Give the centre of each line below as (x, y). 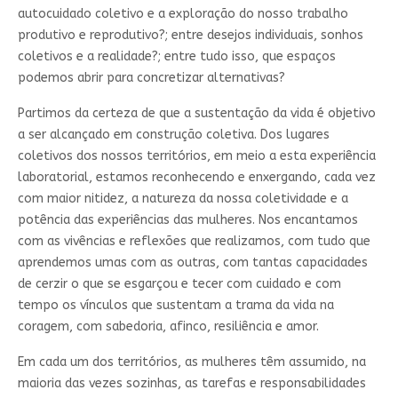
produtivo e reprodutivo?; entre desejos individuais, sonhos (190, 35)
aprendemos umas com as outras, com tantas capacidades (192, 262)
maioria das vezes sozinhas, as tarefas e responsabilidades (191, 383)
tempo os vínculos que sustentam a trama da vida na (175, 305)
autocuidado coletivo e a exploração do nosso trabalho (183, 13)
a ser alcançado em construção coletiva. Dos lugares (173, 134)
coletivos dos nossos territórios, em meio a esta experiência (196, 155)
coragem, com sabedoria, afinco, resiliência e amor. (168, 326)
